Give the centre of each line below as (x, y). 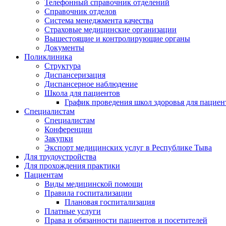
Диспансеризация (75, 75)
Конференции (68, 129)
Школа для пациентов (82, 93)
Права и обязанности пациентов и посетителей (126, 220)
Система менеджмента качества (99, 20)
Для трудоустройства (60, 156)
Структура (63, 66)
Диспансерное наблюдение (91, 84)
